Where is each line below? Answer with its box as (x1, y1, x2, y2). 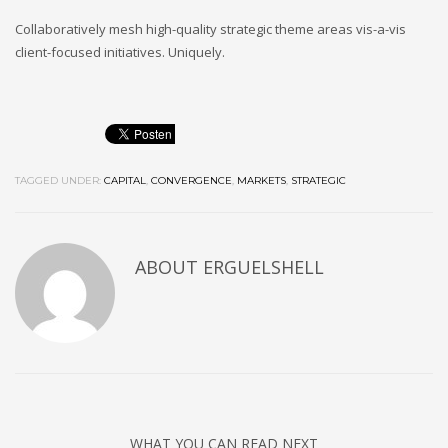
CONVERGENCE (151, 173, 232, 187)
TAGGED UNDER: (15, 173, 101, 187)
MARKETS (237, 173, 286, 187)
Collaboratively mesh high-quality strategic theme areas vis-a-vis (15, 19, 406, 38)
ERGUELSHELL (203, 254, 324, 279)
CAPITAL (104, 173, 146, 187)
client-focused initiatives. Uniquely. (15, 42, 225, 61)
